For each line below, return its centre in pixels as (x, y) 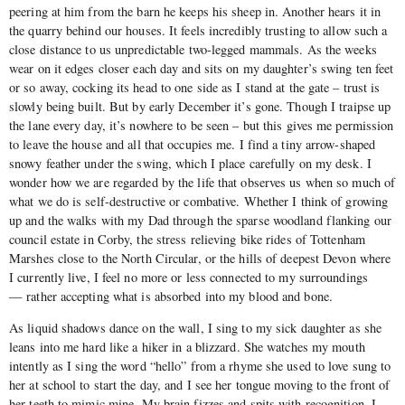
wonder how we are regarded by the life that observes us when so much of (202, 182)
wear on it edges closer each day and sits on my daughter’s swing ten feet (202, 68)
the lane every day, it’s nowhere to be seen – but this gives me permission (202, 125)
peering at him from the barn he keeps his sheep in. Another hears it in (195, 11)
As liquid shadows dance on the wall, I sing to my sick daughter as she (196, 328)
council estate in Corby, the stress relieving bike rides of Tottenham (187, 239)
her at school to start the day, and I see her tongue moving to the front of (200, 385)
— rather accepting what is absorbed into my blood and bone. (171, 296)
